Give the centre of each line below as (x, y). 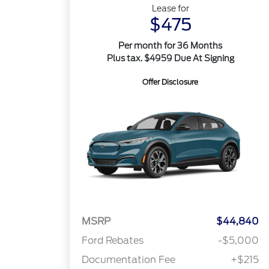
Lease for (170, 8)
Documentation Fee (129, 260)
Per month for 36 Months (171, 46)
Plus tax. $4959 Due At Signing (170, 58)
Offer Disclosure (171, 82)
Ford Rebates (113, 241)
